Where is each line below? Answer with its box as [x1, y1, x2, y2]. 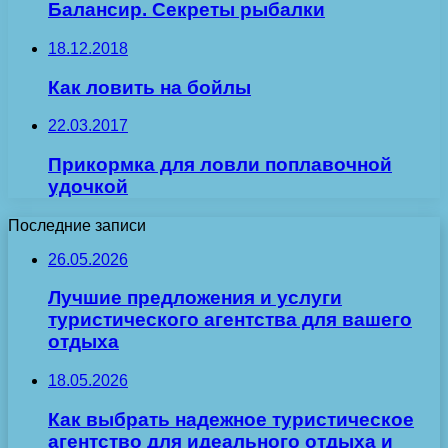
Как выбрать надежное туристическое [48, 408, 414, 430]
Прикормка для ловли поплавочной [48, 154, 392, 176]
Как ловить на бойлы [48, 76, 251, 98]
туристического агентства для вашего [48, 309, 412, 331]
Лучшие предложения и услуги [48, 287, 342, 309]
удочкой [48, 176, 128, 198]
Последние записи [8, 216, 146, 234]
